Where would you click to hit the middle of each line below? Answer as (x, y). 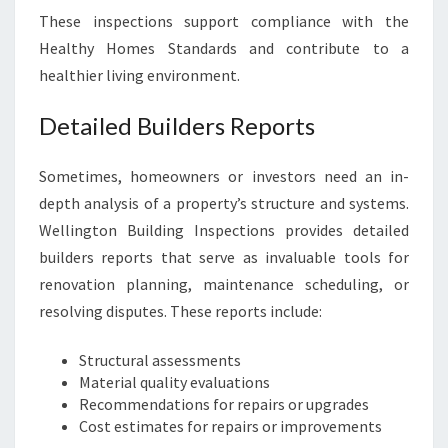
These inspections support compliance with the (224, 21)
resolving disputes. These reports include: (180, 311)
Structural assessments (160, 360)
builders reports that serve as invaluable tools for (224, 257)
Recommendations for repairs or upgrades (224, 404)
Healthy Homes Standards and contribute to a (224, 48)
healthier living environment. (139, 75)
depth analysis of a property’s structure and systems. (224, 203)
